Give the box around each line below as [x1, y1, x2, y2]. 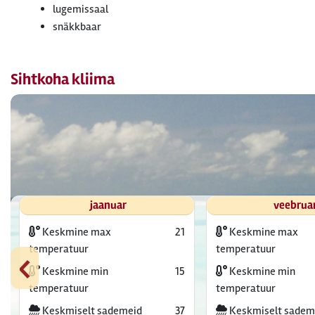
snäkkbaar [53, 20, 101, 34]
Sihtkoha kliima [11, 70, 115, 89]
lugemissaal [53, 2, 108, 16]
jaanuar [90, 198, 127, 212]
